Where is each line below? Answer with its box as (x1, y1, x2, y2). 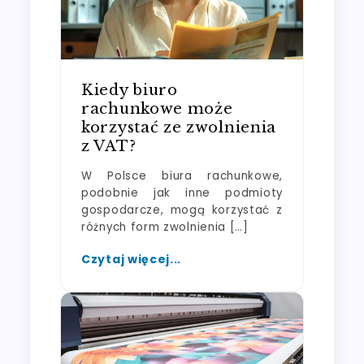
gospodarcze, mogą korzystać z (81, 201, 283, 218)
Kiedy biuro (81, 80, 178, 99)
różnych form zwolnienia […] (81, 219, 249, 235)
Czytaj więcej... (81, 250, 182, 267)
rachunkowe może (81, 98, 233, 118)
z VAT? (81, 136, 136, 155)
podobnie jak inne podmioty (81, 184, 283, 201)
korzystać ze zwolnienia (81, 117, 277, 136)
